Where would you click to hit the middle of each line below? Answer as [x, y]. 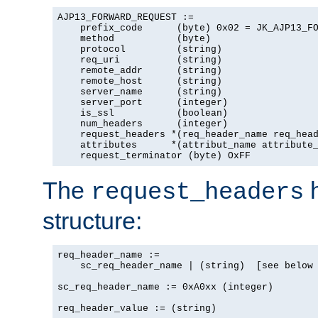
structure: [92, 220]
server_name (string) [140, 92]
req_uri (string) [140, 60]
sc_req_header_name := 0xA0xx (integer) [165, 287]
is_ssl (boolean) [143, 113]
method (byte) [134, 38]
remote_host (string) [140, 81]
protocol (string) [140, 49]
